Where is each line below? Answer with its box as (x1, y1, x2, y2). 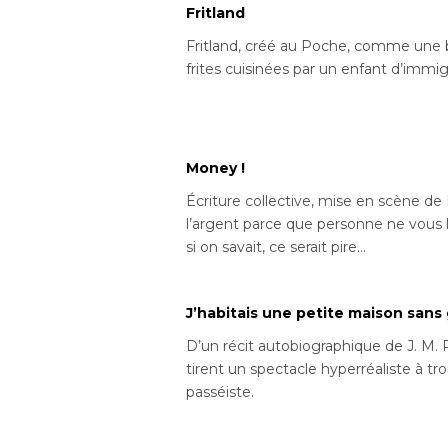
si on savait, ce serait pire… (186, 238, 367, 257)
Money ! (186, 159, 246, 178)
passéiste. (186, 383, 255, 402)
